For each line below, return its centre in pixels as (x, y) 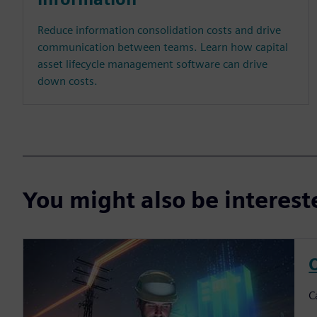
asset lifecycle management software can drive (152, 64)
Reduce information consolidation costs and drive (159, 30)
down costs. (68, 81)
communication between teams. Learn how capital (163, 47)
